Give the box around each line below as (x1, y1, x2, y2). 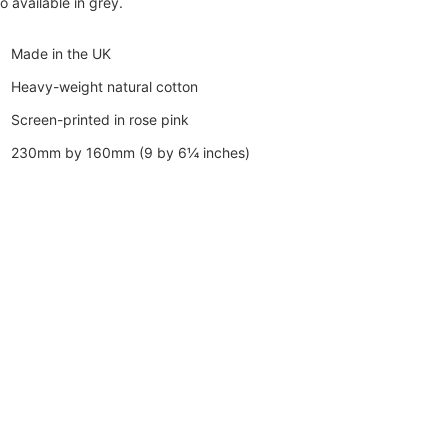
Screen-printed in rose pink (11, 110, 189, 128)
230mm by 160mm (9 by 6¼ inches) (11, 143, 250, 161)
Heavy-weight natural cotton (11, 77, 198, 95)
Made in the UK (11, 44, 111, 62)
